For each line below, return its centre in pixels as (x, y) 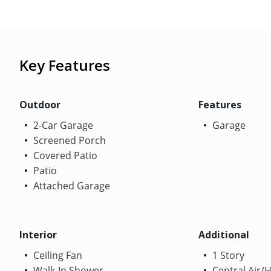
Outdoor (40, 104)
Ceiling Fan (57, 255)
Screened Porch (68, 140)
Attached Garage (70, 185)
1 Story (227, 255)
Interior (38, 234)
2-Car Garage (62, 125)
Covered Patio (64, 155)
